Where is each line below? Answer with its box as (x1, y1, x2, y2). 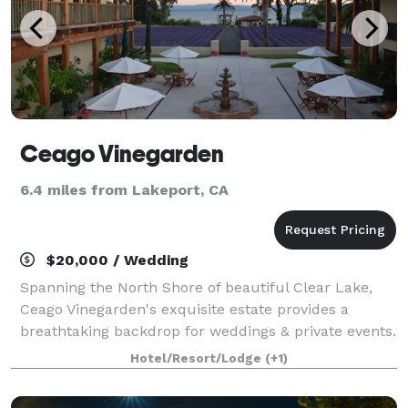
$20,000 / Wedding (42, 250, 189, 269)
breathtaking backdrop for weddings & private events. (20, 321, 396, 340)
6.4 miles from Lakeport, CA (20, 180, 229, 199)
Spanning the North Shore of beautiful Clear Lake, (20, 278, 372, 296)
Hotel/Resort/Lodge (129, 351, 265, 365)
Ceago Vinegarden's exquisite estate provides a (20, 300, 349, 318)
